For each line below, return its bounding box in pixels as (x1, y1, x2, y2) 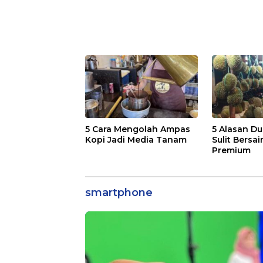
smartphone (85, 186, 153, 199)
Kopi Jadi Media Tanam (85, 134, 187, 145)
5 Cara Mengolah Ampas (85, 123, 190, 134)
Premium (211, 144, 251, 156)
